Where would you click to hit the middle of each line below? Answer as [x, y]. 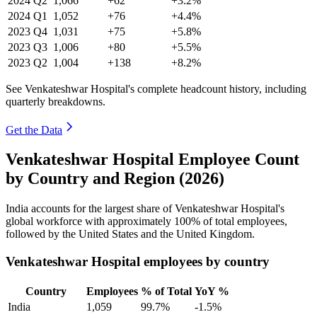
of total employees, [244, 221]
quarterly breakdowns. [56, 101]
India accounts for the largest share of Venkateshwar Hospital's [145, 209]
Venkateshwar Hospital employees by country [138, 262]
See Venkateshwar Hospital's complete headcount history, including [156, 88]
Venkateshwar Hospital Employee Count [152, 160]
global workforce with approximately [90, 221]
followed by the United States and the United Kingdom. [130, 234]
